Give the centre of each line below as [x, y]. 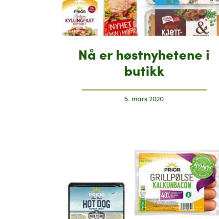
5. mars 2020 [144, 98]
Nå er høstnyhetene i [144, 53]
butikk [144, 69]
